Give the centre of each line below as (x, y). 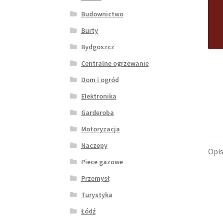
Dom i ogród (100, 80)
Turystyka (97, 195)
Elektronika (99, 96)
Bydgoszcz (98, 47)
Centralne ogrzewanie (115, 63)
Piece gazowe (102, 162)
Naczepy (94, 146)
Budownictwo (102, 14)
